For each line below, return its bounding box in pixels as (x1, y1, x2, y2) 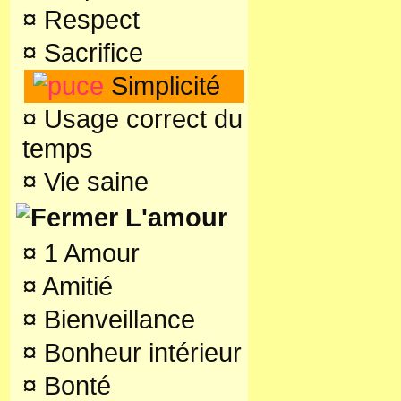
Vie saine (37, 167, 149, 196)
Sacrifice (37, 38, 143, 67)
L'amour (125, 203, 227, 232)
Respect (37, 5, 140, 34)
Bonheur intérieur (37, 338, 242, 367)
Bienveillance (37, 305, 195, 334)
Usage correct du (37, 105, 243, 133)
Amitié (37, 272, 113, 301)
